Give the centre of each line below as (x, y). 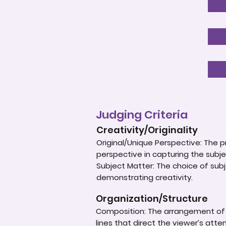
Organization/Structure (152, 199)
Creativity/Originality (147, 130)
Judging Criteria (142, 115)
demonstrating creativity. (145, 177)
